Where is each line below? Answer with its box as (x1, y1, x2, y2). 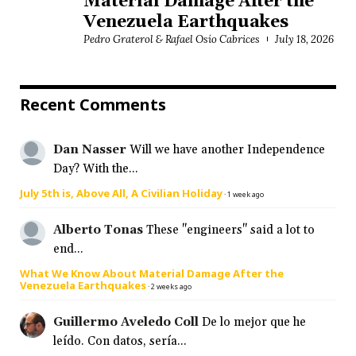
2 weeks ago (151, 281, 192, 292)
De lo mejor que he (202, 314, 306, 330)
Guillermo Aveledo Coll (53, 314, 199, 330)
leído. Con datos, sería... (53, 333, 187, 349)
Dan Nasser (53, 141, 126, 157)
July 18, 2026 (275, 32, 334, 46)
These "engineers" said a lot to (146, 222, 315, 238)
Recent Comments (20, 93, 166, 115)
